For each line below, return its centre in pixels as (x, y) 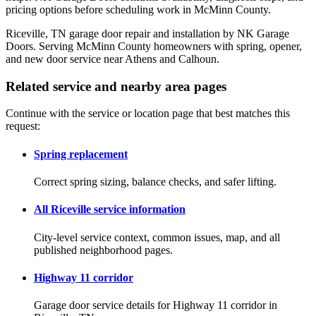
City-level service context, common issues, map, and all (157, 237)
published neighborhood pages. (103, 250)
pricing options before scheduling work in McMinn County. (138, 10)
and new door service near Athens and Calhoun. (113, 59)
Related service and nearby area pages (116, 86)
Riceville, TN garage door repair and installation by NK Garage (147, 34)
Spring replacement (81, 154)
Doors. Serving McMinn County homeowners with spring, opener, (154, 47)
